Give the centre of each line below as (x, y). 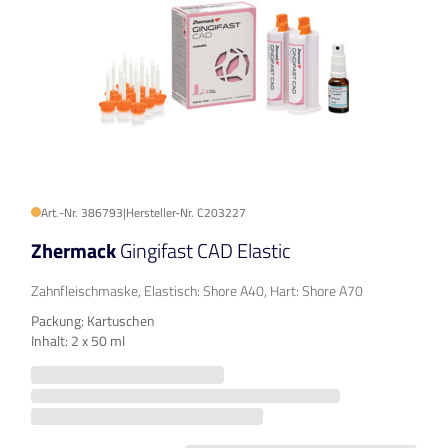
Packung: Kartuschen (93, 321)
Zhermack (75, 251)
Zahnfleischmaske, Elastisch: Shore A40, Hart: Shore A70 (197, 291)
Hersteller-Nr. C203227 (186, 213)
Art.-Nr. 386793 (82, 213)
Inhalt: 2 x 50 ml (78, 341)
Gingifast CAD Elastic (205, 251)
